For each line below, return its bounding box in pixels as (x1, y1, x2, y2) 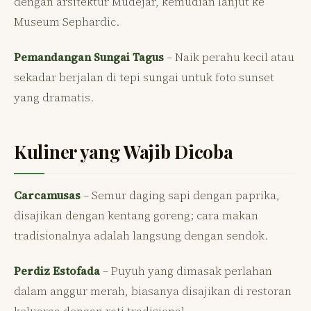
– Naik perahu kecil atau (164, 49, 294, 65)
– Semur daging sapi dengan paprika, (81, 187, 280, 203)
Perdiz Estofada (14, 262, 100, 278)
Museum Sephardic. (14, 13, 119, 29)
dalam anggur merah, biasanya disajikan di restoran (14, 283, 292, 299)
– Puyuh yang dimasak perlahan (100, 262, 272, 278)
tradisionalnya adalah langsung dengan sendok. (14, 227, 268, 243)
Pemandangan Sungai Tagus (14, 49, 164, 65)
